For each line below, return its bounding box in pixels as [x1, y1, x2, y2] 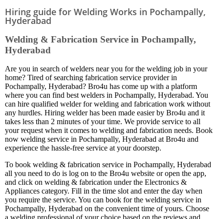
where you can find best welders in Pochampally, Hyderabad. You [5, 91, 208, 100]
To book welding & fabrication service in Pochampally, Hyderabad [5, 160, 211, 169]
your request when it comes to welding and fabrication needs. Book [5, 126, 213, 135]
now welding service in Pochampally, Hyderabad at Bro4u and [5, 135, 198, 144]
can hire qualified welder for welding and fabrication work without [5, 100, 210, 109]
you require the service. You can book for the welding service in [5, 196, 201, 204]
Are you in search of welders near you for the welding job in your [5, 65, 207, 73]
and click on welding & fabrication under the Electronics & [5, 178, 187, 187]
